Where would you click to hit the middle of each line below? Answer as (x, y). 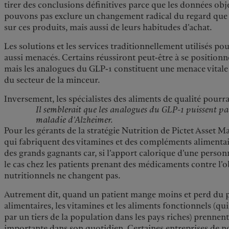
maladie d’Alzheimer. (75, 120)
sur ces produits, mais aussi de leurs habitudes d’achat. (108, 28)
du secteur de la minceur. (52, 80)
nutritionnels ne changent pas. (63, 176)
